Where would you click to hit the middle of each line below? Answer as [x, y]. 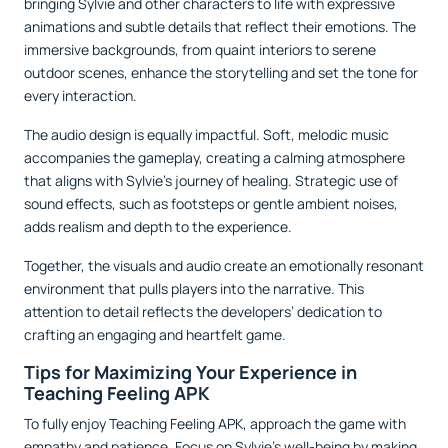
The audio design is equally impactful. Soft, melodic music [206, 135]
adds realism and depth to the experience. [158, 227]
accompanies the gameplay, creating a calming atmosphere [214, 158]
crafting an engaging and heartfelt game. [155, 335]
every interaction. [80, 96]
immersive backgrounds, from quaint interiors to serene [200, 50]
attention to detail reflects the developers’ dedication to [203, 312]
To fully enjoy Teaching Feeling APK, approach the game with [215, 424]
